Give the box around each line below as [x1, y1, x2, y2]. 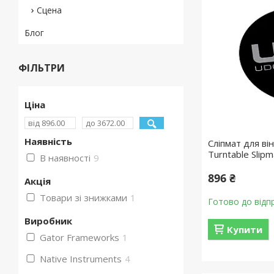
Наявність [24, 135, 72, 147]
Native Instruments [40, 253, 122, 265]
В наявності [40, 152, 91, 164]
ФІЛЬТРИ [18, 61, 65, 75]
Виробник [24, 215, 72, 227]
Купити [227, 223, 263, 235]
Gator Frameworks [40, 231, 119, 243]
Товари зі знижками [40, 191, 127, 204]
